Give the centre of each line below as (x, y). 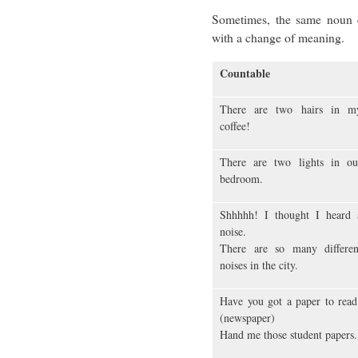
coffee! (235, 126)
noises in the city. (259, 265)
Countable (245, 74)
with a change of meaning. (278, 38)
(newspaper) (247, 318)
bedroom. (241, 179)
